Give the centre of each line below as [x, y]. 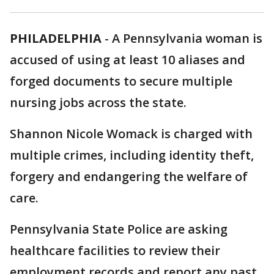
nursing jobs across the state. [98, 102]
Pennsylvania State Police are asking [119, 229]
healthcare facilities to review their [115, 250]
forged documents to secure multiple [121, 81]
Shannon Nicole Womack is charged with [131, 134]
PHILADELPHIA [56, 38]
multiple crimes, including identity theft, [132, 155]
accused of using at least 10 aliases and [128, 60]
